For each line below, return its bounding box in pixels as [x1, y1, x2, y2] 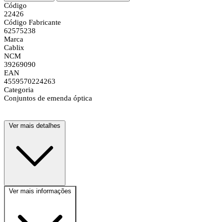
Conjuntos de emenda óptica [4, 94, 92, 102]
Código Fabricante [4, 18, 61, 26]
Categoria [4, 85, 34, 94]
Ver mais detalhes [9, 121, 60, 129]
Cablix [4, 43, 24, 52]
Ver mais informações [9, 187, 71, 195]
